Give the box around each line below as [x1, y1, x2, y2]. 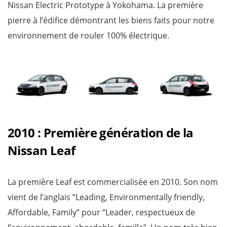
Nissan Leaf [8, 142, 75, 159]
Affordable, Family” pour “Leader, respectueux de [8, 207, 195, 218]
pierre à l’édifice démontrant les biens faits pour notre [8, 14, 214, 26]
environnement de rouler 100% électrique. [8, 29, 169, 41]
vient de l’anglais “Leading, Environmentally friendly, [8, 192, 205, 203]
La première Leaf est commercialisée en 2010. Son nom [8, 176, 218, 187]
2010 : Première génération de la [8, 124, 194, 141]
